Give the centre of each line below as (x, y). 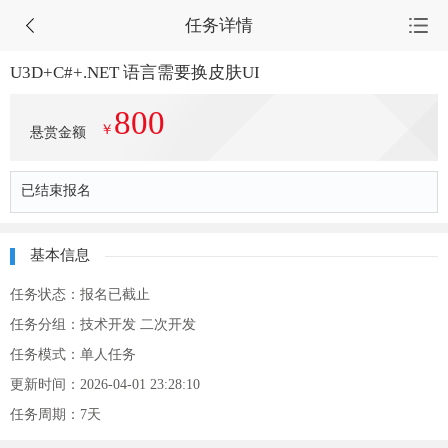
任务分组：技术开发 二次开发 (103, 324)
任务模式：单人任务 (73, 354)
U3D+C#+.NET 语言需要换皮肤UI (135, 72)
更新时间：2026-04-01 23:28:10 (105, 384)
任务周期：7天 (55, 414)
